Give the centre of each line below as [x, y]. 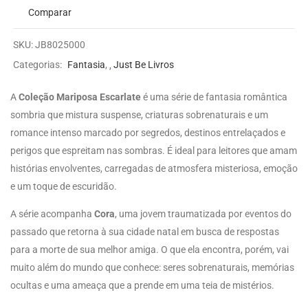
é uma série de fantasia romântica [214, 97]
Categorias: [39, 65]
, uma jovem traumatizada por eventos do [203, 214]
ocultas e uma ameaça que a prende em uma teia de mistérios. [142, 286]
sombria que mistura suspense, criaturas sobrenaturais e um [139, 115]
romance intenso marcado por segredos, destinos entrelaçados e [148, 133]
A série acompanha [52, 214]
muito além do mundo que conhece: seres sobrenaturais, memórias [152, 268]
